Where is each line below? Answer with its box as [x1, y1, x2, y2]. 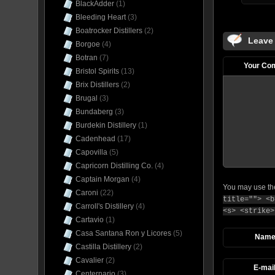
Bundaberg [76, 107, 113, 116]
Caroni [76, 188, 98, 197]
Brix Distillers [76, 80, 119, 89]
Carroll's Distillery [76, 202, 134, 211]
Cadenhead [76, 134, 115, 143]
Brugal [76, 94, 98, 103]
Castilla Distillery [76, 242, 131, 251]
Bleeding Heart [76, 13, 126, 21]
